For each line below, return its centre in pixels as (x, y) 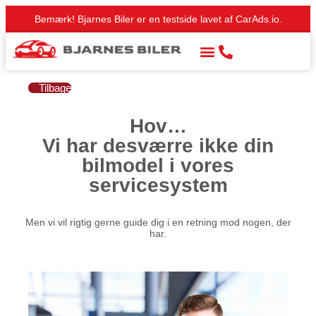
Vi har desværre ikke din (158, 146)
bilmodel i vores (158, 165)
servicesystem (158, 185)
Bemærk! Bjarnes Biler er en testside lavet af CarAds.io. (158, 19)
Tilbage (55, 87)
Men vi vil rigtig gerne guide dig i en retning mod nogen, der (158, 222)
